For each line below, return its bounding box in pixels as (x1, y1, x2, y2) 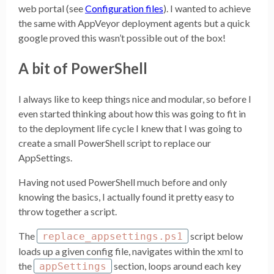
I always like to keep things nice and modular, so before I (18, 92, 251, 105)
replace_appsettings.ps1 (42, 230, 183, 242)
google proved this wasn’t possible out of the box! (18, 31, 226, 43)
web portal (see (18, 2, 85, 14)
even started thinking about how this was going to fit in (18, 107, 246, 119)
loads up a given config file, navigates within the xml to (18, 245, 243, 257)
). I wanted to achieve (163, 2, 251, 14)
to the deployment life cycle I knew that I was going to (18, 122, 242, 134)
